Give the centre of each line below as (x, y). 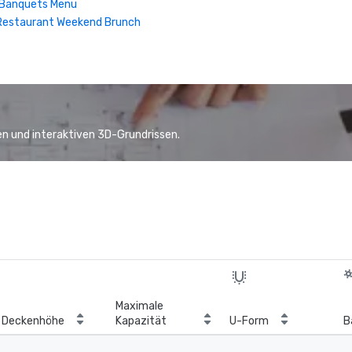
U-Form (249, 321)
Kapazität (141, 321)
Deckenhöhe (33, 321)
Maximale (139, 306)
